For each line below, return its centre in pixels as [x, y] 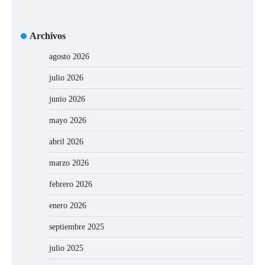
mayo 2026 [68, 121]
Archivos [48, 36]
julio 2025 [66, 248]
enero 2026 [68, 206]
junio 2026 [67, 99]
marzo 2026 [69, 163]
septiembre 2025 [77, 227]
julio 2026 [66, 78]
